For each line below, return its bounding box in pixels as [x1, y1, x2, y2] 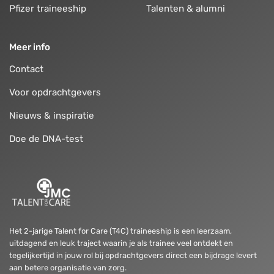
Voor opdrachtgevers [9, 87, 101, 98]
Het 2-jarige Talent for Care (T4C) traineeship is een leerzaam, [9, 226, 232, 236]
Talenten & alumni [146, 2, 225, 14]
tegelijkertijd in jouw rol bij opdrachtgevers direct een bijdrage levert [9, 251, 257, 261]
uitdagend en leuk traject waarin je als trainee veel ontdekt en [9, 239, 233, 248]
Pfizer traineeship [9, 2, 86, 14]
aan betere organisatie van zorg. [9, 263, 127, 273]
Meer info [9, 42, 50, 53]
